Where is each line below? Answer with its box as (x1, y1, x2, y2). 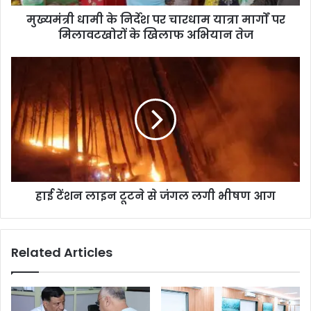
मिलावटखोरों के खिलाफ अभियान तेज (58, 26, 253, 43)
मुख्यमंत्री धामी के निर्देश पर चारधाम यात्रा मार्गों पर (26, 11, 285, 28)
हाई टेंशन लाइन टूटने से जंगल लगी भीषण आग (35, 187, 276, 204)
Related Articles (11, 243, 112, 261)
